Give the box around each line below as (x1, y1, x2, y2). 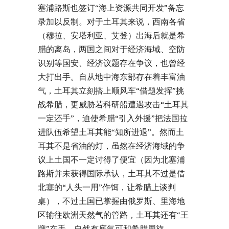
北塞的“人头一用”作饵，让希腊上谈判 (38, 181, 176, 192)
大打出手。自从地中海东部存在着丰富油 (38, 71, 185, 82)
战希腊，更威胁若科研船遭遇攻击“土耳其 (38, 99, 189, 109)
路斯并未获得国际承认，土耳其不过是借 (38, 168, 185, 178)
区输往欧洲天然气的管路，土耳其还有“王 (38, 209, 189, 220)
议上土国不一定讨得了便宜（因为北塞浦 (38, 154, 185, 165)
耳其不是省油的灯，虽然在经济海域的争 (38, 140, 185, 151)
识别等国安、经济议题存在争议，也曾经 (38, 57, 185, 68)
